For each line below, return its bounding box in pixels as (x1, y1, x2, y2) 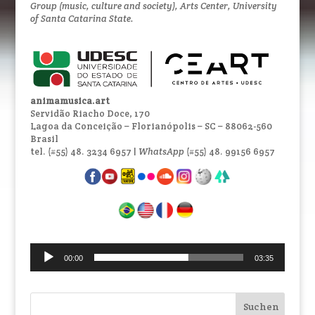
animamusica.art (30, 94, 110, 107)
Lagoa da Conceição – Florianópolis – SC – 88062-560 (30, 120, 272, 132)
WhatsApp (138, 145, 186, 157)
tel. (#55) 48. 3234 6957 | (30, 145, 139, 157)
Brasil (30, 132, 58, 145)
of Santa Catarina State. (30, 12, 134, 25)
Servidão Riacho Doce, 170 (30, 107, 150, 120)
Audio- (29, 243, 58, 255)
